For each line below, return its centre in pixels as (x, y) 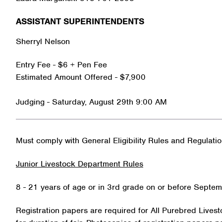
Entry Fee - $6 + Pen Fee (61, 65)
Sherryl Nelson (43, 42)
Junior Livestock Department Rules (80, 164)
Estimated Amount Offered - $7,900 (81, 77)
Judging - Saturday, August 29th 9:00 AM (91, 102)
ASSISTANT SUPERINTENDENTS (80, 22)
